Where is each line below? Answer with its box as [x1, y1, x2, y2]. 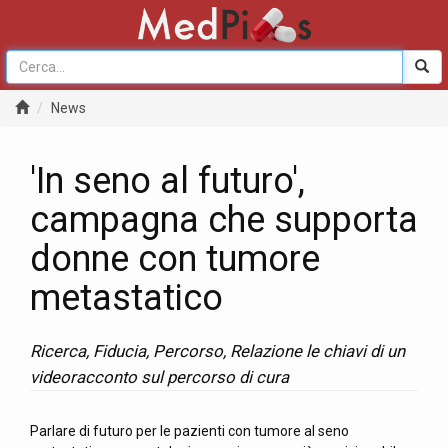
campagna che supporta [30, 199, 418, 241]
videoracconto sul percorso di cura [30, 367, 289, 387]
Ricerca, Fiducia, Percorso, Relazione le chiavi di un [30, 341, 405, 361]
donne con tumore [30, 238, 320, 280]
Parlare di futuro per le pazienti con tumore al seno [30, 423, 349, 439]
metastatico [30, 277, 223, 319]
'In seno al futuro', [30, 160, 305, 202]
